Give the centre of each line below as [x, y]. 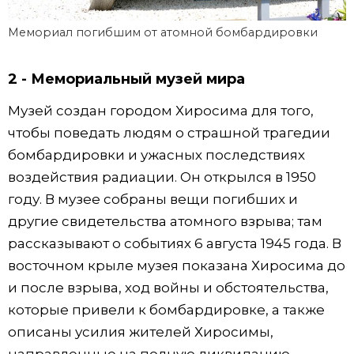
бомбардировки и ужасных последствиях [156, 155]
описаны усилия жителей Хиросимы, [141, 332]
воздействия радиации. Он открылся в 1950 [162, 177]
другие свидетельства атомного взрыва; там [165, 222]
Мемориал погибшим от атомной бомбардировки [163, 32]
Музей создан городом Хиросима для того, [161, 111]
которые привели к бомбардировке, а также [166, 310]
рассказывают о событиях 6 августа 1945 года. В [175, 244]
